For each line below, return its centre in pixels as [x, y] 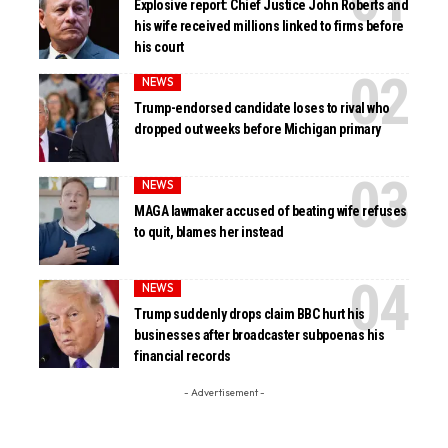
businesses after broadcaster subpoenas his [259, 335]
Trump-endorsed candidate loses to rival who [262, 108]
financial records [182, 356]
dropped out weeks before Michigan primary [257, 129]
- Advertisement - [224, 392]
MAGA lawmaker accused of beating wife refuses [270, 211]
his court [159, 47]
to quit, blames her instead [209, 232]
